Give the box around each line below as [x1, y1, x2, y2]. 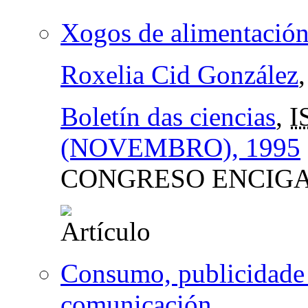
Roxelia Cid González [60, 59, 298, 89]
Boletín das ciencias [60, 101, 276, 131]
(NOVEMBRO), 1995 [60, 132, 300, 162]
